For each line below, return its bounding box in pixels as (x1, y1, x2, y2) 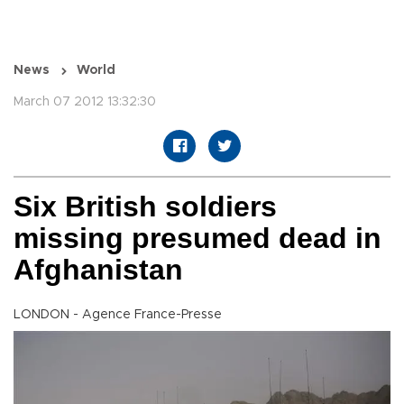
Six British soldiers (14, 190, 277, 224)
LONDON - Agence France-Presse (14, 308, 222, 322)
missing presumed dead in (14, 222, 381, 255)
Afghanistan (14, 253, 183, 287)
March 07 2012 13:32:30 (14, 96, 156, 109)
